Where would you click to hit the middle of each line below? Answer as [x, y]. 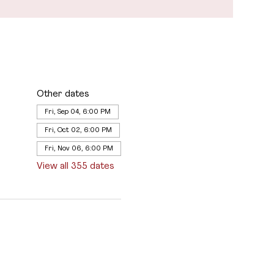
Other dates [63, 94]
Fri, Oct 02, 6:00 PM [78, 130]
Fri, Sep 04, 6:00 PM [77, 112]
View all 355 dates [75, 166]
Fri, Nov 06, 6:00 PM [79, 148]
